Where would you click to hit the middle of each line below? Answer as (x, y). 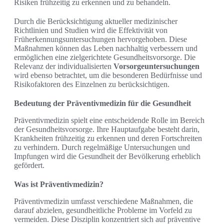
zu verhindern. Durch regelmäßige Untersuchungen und (102, 147)
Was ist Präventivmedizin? (59, 184)
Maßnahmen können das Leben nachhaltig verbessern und (106, 48)
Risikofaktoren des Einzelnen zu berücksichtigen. (92, 84)
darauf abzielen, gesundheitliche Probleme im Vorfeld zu (103, 210)
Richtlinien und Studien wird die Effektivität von (91, 30)
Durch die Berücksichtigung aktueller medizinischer (96, 21)
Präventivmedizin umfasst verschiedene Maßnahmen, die (103, 201)
